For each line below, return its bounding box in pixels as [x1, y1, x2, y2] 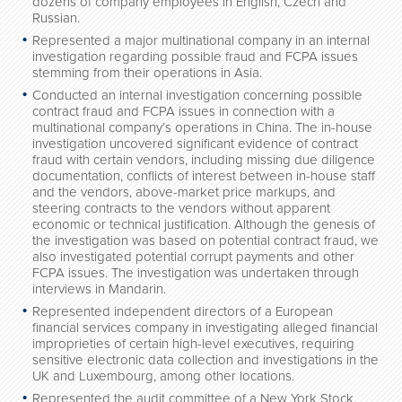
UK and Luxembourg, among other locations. [32, 368, 294, 384]
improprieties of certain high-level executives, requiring [32, 336, 354, 352]
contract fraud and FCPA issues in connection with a [32, 103, 335, 119]
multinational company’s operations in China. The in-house [32, 119, 372, 135]
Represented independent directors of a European [32, 303, 333, 319]
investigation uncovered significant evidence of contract [32, 135, 358, 152]
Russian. [32, 10, 80, 26]
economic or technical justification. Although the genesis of [32, 216, 375, 232]
